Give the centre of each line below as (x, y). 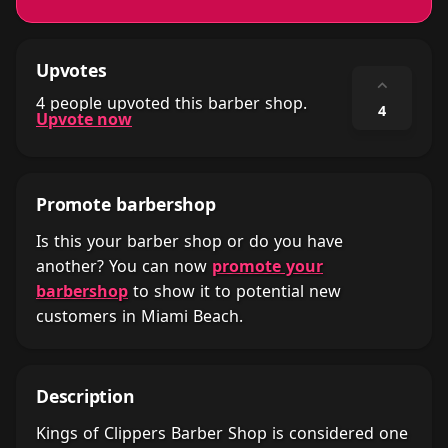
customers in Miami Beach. (139, 316)
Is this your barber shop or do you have (189, 241)
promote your (267, 266)
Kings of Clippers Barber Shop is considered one (222, 433)
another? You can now (124, 266)
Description (85, 396)
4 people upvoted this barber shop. (171, 103)
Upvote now (84, 119)
